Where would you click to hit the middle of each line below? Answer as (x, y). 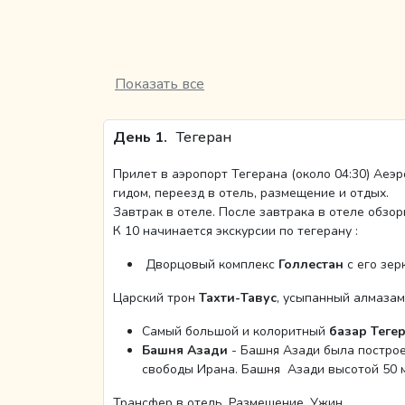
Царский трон (154, 298)
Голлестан (311, 265)
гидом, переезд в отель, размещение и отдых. (251, 193)
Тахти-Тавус (236, 298)
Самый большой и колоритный (235, 332)
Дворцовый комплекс (208, 265)
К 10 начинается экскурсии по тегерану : (235, 231)
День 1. (140, 138)
